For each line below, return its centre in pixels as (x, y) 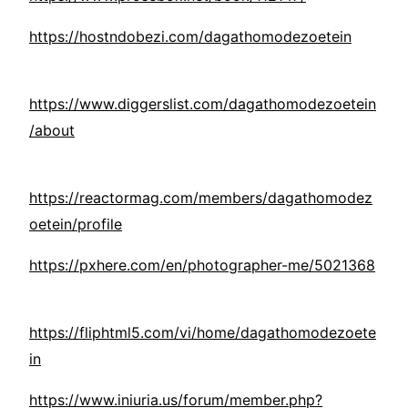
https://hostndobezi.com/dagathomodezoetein (190, 37)
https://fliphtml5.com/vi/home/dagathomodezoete (203, 333)
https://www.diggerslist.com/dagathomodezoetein (203, 104)
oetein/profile (76, 224)
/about (52, 131)
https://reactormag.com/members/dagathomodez (201, 198)
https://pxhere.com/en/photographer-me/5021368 (202, 265)
